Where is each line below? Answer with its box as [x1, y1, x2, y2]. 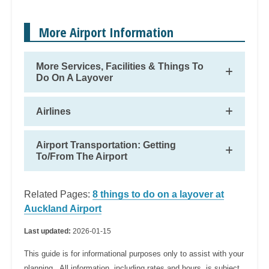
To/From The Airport [36, 151, 127, 162]
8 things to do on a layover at [92, 189, 224, 200]
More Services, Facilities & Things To [36, 61, 204, 72]
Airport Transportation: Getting [36, 140, 176, 151]
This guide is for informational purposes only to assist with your [24, 249, 244, 259]
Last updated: [24, 227, 73, 236]
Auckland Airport [24, 204, 101, 214]
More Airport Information [39, 23, 174, 41]
